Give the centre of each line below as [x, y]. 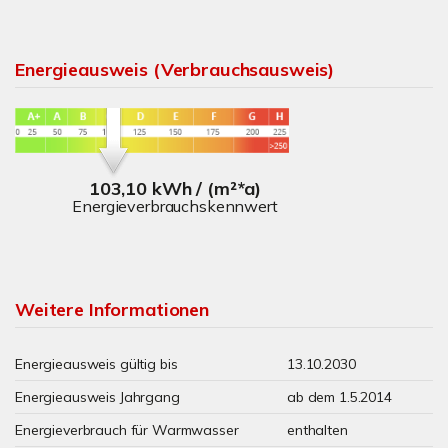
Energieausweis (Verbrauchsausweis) [175, 69]
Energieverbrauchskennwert [175, 205]
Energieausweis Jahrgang [97, 397]
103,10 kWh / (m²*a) [175, 188]
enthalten [317, 430]
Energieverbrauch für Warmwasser [127, 430]
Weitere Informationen [112, 309]
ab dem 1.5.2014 [339, 397]
